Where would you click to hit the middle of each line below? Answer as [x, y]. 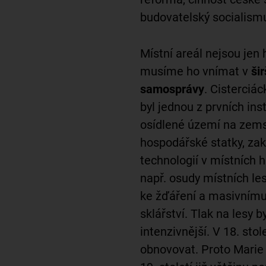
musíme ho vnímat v [196, 71]
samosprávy [172, 89]
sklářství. [165, 213]
